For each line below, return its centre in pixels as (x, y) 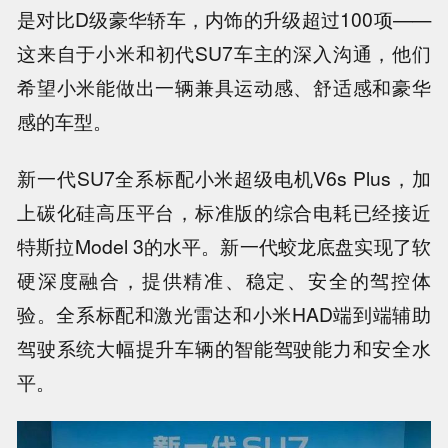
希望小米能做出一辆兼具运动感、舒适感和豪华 (224, 86)
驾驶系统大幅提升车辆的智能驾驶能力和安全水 (224, 347)
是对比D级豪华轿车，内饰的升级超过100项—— (224, 18)
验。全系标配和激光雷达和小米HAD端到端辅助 (224, 313)
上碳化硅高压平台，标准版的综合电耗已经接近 (224, 211)
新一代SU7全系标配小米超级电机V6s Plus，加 (224, 177)
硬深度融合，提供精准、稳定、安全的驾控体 (224, 279)
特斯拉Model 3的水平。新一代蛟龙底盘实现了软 (224, 245)
